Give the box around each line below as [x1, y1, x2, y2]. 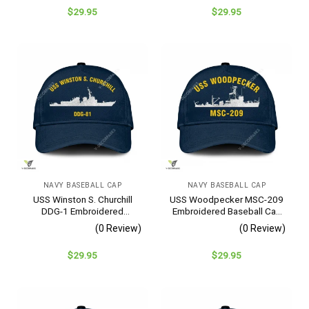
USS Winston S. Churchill [32, 194, 132, 206]
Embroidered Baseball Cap [172, 206, 281, 217]
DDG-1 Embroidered [41, 206, 123, 217]
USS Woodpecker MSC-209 [170, 194, 283, 206]
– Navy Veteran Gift [186, 217, 267, 229]
